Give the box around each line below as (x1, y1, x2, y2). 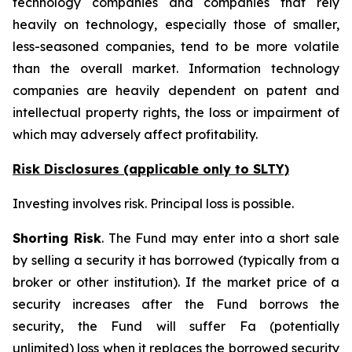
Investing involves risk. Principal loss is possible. (13, 196, 294, 211)
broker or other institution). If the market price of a (13, 274, 339, 290)
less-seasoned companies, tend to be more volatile (13, 38, 339, 54)
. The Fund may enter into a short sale (101, 230, 340, 246)
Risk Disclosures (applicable (13, 161, 203, 177)
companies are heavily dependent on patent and (13, 82, 339, 98)
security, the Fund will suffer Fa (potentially (13, 318, 339, 334)
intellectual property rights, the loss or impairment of (13, 104, 339, 120)
